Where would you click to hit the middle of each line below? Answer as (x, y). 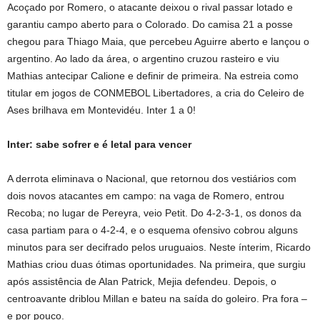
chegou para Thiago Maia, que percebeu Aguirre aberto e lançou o (158, 41)
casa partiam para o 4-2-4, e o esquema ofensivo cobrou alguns (152, 230)
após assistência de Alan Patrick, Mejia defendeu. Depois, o (142, 281)
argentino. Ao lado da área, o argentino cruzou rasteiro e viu (143, 59)
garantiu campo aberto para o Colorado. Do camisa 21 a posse (150, 24)
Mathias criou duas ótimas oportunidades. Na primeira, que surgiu (156, 264)
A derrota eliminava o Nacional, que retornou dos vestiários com (152, 179)
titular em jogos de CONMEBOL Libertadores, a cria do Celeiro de (156, 93)
